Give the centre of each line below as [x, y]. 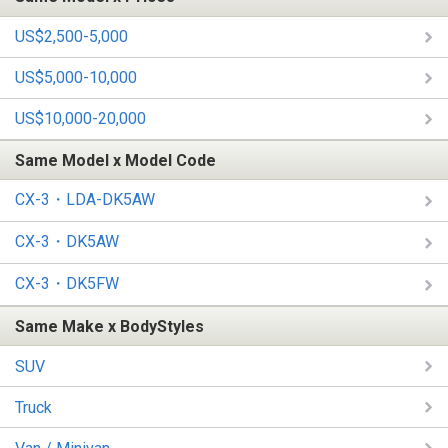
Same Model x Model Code [115, 160]
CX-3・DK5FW [67, 284]
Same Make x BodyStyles [109, 326]
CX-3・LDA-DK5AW [85, 200]
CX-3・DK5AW [67, 242]
